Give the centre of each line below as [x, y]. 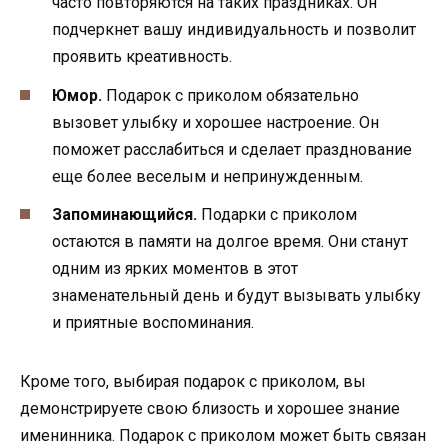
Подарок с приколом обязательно [230, 95]
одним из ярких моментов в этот [175, 268]
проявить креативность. [142, 57]
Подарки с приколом [277, 214]
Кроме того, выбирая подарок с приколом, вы [193, 381]
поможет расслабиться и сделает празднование [232, 149]
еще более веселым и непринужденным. [207, 176]
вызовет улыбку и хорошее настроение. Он [215, 122]
